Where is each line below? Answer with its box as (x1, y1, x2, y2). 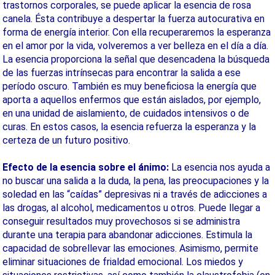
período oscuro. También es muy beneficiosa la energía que (2, 80, 257, 92)
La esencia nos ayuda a (169, 161, 270, 173)
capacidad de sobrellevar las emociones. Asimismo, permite (2, 242, 258, 254)
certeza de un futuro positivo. (2, 134, 130, 146)
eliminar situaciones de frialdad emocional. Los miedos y (2, 256, 243, 268)
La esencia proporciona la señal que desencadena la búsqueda (2, 53, 269, 65)
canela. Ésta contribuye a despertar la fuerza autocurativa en (2, 13, 265, 25)
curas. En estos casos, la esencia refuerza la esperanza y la (2, 121, 256, 133)
